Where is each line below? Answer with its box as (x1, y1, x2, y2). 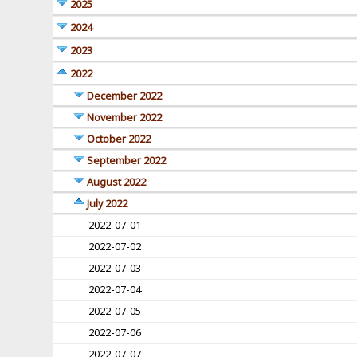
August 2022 (87, 175, 147, 190)
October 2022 (87, 132, 151, 147)
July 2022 (87, 197, 128, 211)
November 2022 (87, 111, 163, 125)
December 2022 (87, 89, 163, 104)
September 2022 (87, 154, 167, 168)
